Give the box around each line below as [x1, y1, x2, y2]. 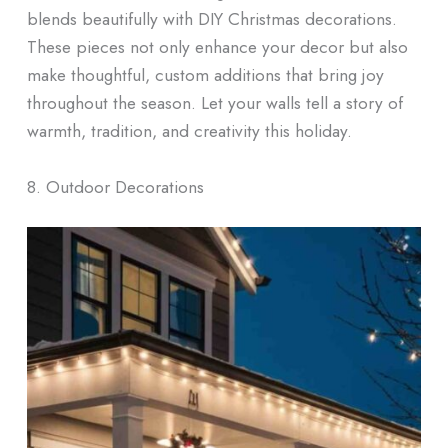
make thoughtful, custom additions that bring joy [26, 62, 384, 88]
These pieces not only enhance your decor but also [26, 34, 408, 60]
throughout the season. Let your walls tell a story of [26, 90, 403, 116]
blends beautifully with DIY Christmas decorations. [26, 6, 397, 32]
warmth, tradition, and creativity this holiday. [26, 118, 352, 144]
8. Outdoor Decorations [26, 173, 204, 199]
